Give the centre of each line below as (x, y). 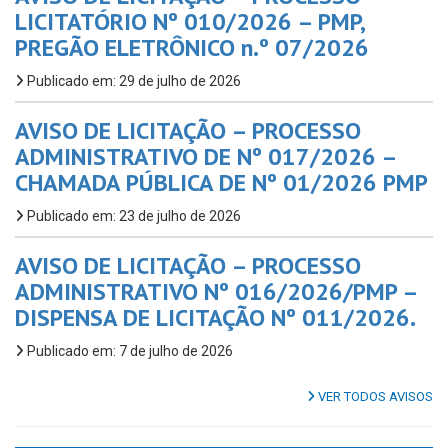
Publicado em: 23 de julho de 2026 (132, 216)
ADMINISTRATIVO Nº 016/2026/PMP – (216, 292)
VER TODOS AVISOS (374, 397)
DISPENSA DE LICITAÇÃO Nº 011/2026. (215, 318)
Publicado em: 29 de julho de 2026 (132, 81)
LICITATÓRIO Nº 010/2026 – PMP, (189, 22)
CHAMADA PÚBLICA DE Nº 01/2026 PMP (221, 183)
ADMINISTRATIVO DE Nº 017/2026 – (205, 157)
